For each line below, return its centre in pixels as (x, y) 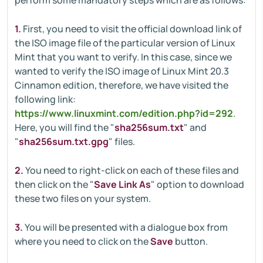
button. (191, 241)
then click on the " (54, 184)
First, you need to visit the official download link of (132, 29)
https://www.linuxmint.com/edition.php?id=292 (124, 113)
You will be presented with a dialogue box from (126, 227)
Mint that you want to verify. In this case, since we (123, 57)
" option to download (198, 184)
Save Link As (122, 184)
